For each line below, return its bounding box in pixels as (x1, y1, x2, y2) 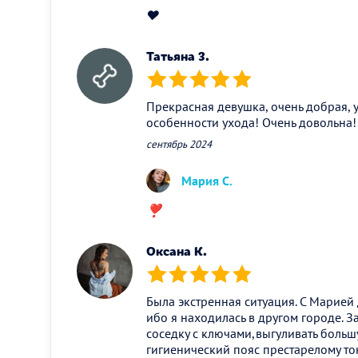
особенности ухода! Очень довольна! (146, 114, 356, 131)
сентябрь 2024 (146, 137, 212, 152)
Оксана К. (146, 242, 207, 260)
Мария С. (181, 173, 233, 189)
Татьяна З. (146, 47, 209, 65)
